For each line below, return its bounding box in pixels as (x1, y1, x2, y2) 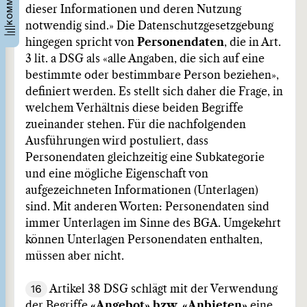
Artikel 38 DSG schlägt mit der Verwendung (47, 284, 278, 295)
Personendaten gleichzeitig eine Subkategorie (25, 152, 265, 163)
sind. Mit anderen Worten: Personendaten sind (25, 201, 269, 212)
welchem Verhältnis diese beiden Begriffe (25, 103, 243, 114)
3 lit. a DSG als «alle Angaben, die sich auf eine (25, 53, 265, 64)
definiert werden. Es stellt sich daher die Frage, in (25, 86, 283, 97)
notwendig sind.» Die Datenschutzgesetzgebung (25, 21, 273, 32)
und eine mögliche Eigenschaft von (25, 169, 208, 180)
